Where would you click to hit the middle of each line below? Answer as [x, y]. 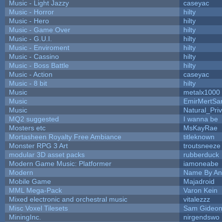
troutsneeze [202, 145]
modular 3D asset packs [47, 154]
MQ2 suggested [34, 119]
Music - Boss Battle [39, 65]
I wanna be [200, 119]
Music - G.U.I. [30, 38]
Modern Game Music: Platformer [60, 163]
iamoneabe [201, 163]
